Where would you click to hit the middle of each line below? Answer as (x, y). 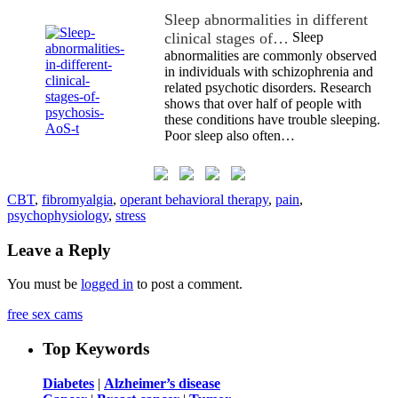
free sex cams (45, 314)
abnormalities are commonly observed (271, 56)
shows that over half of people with (263, 103)
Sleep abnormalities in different (266, 20)
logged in (107, 284)
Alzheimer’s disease (162, 383)
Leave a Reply (59, 250)
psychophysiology (58, 215)
